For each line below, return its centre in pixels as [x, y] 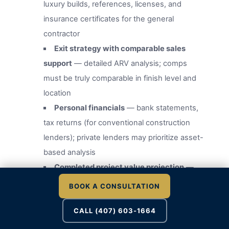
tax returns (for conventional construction [117, 123]
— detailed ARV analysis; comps [130, 64]
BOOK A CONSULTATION [114, 186]
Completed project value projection [119, 167]
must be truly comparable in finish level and [120, 78]
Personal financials [89, 108]
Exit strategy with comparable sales [120, 49]
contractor [62, 34]
